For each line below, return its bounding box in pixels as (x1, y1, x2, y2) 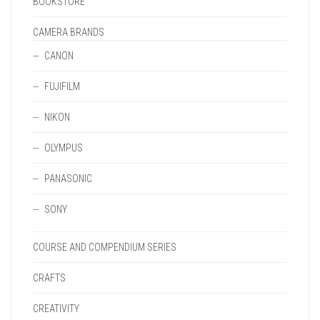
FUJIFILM (44, 81, 80, 92)
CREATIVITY (33, 303, 79, 314)
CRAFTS (33, 272, 66, 284)
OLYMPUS (44, 142, 83, 154)
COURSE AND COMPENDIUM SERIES (33, 241, 176, 253)
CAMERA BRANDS (33, 26, 104, 38)
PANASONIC (44, 173, 92, 184)
